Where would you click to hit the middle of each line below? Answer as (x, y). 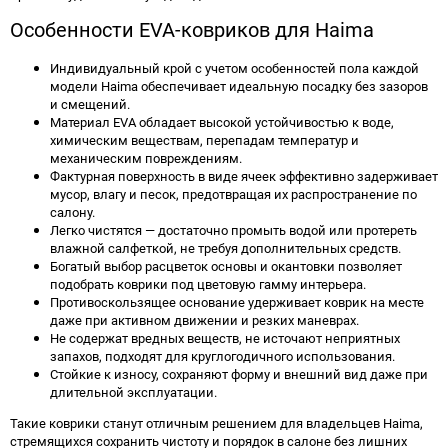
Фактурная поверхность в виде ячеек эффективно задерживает (244, 176)
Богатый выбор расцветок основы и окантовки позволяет (226, 266)
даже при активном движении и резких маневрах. (204, 320)
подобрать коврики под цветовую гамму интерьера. (208, 284)
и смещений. (90, 104)
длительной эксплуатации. (133, 392)
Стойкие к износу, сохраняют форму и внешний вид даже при (239, 374)
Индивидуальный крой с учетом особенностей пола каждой (234, 68)
